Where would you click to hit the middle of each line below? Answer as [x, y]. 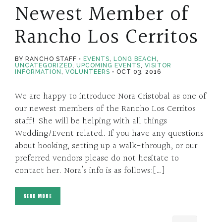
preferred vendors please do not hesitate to [97, 158]
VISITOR [158, 65]
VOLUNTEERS [88, 72]
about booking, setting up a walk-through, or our [106, 146]
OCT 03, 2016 [139, 72]
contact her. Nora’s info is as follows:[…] [90, 170]
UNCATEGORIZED [44, 65]
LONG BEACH [135, 59]
